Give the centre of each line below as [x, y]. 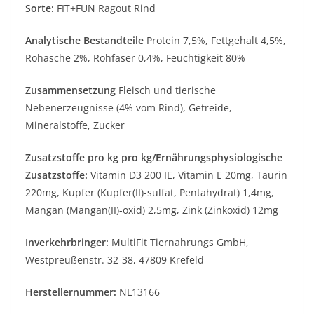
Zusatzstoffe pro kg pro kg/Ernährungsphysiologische [154, 158]
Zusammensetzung [72, 90]
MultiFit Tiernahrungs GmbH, [179, 243]
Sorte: [41, 8]
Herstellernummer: [71, 292]
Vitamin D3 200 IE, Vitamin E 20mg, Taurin [187, 175]
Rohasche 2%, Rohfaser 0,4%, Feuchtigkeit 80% [135, 58]
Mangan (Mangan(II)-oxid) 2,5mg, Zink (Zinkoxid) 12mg [152, 210]
